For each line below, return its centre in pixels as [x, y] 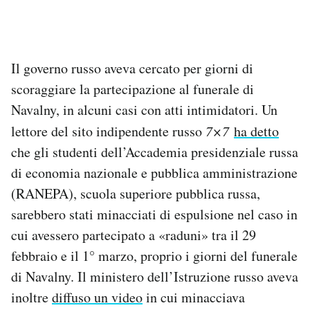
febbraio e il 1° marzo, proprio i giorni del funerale [154, 255]
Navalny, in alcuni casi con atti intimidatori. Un [144, 109]
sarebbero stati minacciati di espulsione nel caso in [154, 214]
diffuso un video [97, 297]
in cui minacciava [194, 297]
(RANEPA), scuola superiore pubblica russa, [136, 193]
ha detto [256, 131]
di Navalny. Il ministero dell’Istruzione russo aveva [155, 276]
